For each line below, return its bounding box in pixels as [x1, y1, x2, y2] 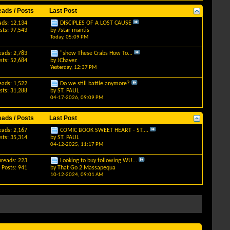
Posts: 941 [2, 165, 28, 171]
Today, [50, 34, 66, 41]
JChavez [57, 57, 77, 64]
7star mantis [57, 27, 89, 34]
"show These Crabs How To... [60, 50, 132, 56]
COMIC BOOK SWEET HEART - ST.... [60, 127, 148, 133]
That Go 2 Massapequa [57, 165, 116, 171]
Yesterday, [50, 65, 74, 71]
